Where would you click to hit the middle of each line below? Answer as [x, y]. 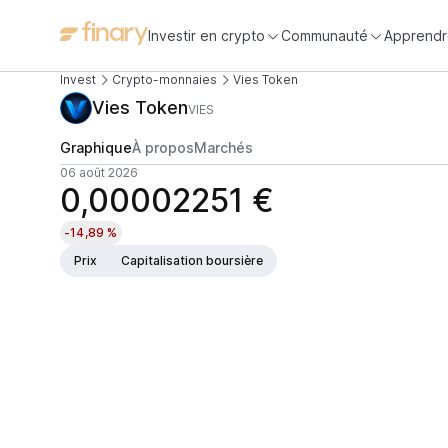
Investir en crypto [206, 35]
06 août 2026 [99, 172]
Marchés [223, 147]
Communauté [324, 35]
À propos [163, 147]
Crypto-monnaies [164, 79]
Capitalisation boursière [192, 260]
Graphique [96, 147]
